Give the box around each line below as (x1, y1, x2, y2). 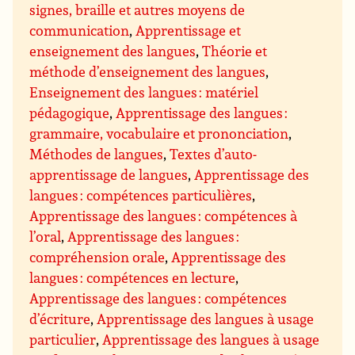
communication (29, 21, 130, 40)
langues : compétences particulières (29, 185, 253, 205)
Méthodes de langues (29, 144, 164, 164)
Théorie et (202, 41, 268, 61)
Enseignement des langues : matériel (29, 82, 259, 102)
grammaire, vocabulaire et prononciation (29, 124, 289, 143)
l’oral (29, 227, 62, 246)
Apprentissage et (136, 21, 242, 40)
